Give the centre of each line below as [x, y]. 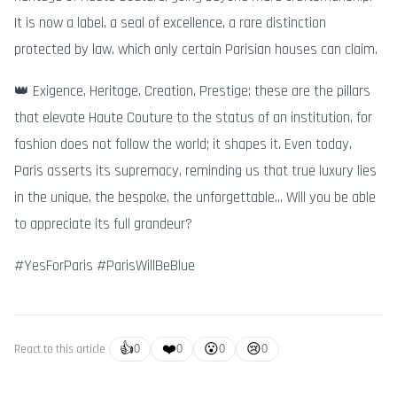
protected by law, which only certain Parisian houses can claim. [196, 50]
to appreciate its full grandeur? [103, 225]
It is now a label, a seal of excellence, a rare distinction [170, 23]
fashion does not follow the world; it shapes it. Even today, [183, 145]
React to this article [60, 349]
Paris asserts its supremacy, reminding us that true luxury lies [195, 171]
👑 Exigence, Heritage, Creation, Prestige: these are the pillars [192, 92]
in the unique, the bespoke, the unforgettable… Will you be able [195, 198]
